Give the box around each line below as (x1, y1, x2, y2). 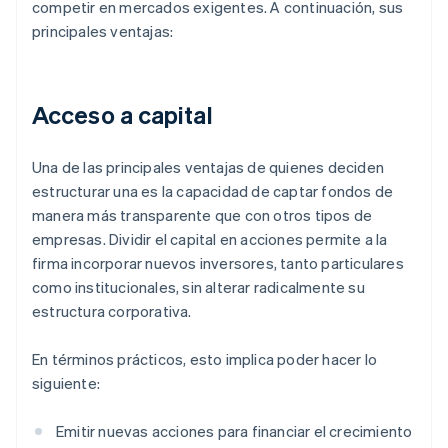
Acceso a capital (32, 99, 213, 131)
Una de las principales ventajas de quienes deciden (32, 157, 385, 178)
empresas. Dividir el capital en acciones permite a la (32, 229, 388, 250)
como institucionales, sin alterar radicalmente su (32, 277, 365, 298)
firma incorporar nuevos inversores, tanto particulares (32, 253, 404, 274)
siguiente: (32, 373, 100, 394)
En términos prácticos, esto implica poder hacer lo (32, 349, 378, 370)
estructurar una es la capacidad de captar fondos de (32, 181, 394, 202)
